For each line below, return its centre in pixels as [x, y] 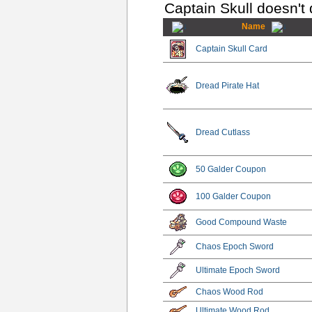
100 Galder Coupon [234, 196]
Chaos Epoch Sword [235, 246]
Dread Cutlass [223, 132]
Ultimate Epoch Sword [238, 270]
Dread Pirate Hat [228, 85]
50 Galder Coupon [231, 169]
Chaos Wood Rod [230, 291]
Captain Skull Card [232, 48]
